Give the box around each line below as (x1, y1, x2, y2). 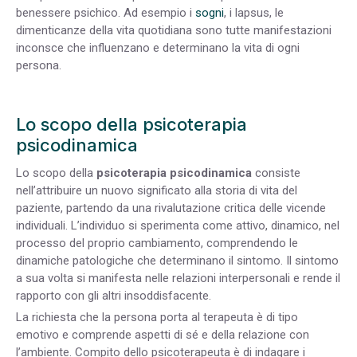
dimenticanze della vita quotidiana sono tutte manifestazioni (16, 23, 331, 38)
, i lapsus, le (224, 6, 284, 21)
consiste (252, 166, 300, 181)
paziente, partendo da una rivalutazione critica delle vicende (16, 201, 326, 216)
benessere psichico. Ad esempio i (16, 6, 195, 21)
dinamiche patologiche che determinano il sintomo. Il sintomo (16, 253, 339, 269)
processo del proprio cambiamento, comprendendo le (16, 236, 298, 251)
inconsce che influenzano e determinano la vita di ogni (16, 41, 300, 56)
